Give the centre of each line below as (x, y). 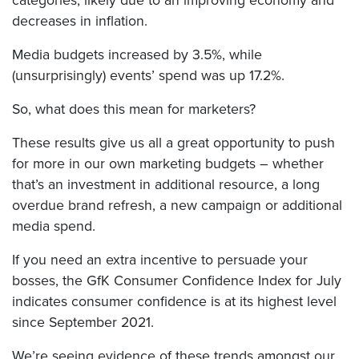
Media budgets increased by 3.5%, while (137, 55)
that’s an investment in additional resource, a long (166, 185)
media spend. (54, 226)
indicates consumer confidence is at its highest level (174, 302)
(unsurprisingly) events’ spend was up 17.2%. (148, 76)
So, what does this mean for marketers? (134, 109)
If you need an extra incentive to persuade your (160, 260)
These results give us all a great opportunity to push (173, 143)
